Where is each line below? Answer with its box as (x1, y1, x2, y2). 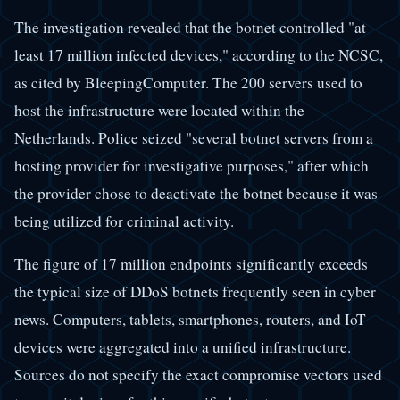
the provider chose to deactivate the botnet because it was (14, 183, 378, 204)
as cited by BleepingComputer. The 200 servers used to (14, 72, 362, 94)
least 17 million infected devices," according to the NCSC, (14, 45, 383, 66)
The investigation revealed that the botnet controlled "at (14, 17, 366, 38)
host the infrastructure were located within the (14, 100, 304, 121)
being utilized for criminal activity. (14, 211, 234, 232)
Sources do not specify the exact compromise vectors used (14, 364, 382, 386)
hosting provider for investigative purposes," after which (14, 155, 369, 177)
